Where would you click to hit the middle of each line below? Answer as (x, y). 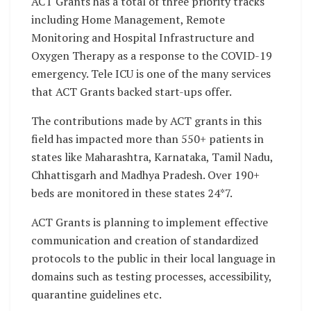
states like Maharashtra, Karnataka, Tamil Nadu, (152, 157)
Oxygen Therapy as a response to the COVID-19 (152, 56)
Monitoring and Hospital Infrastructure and (143, 38)
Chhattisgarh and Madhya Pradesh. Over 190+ (145, 175)
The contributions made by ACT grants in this (146, 121)
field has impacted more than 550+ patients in (148, 139)
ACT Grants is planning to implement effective (150, 222)
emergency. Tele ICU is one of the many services (151, 74)
